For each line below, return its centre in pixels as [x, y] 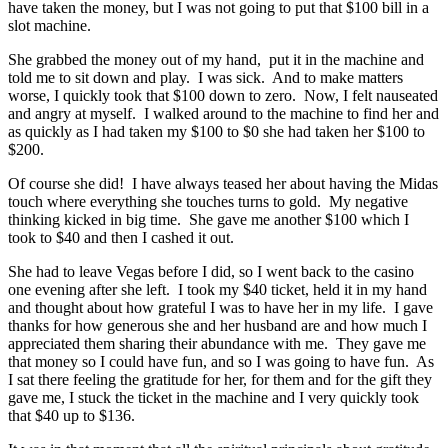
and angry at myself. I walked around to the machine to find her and [223, 113]
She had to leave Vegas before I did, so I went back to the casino [211, 271]
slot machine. [51, 25]
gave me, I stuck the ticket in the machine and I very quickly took [213, 397]
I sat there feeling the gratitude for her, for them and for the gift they [220, 379]
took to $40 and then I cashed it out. [123, 237]
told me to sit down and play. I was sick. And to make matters [205, 77]
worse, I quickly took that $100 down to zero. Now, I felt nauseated [223, 95]
